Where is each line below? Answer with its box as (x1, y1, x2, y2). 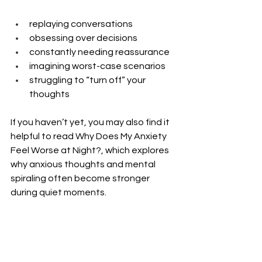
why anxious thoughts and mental (11, 159, 157, 169)
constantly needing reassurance (29, 47, 170, 57)
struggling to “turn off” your (29, 75, 147, 85)
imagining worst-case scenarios (29, 61, 166, 71)
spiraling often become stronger (11, 173, 151, 183)
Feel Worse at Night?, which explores (11, 145, 171, 155)
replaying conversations (29, 19, 133, 29)
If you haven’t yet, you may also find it (11, 117, 171, 127)
